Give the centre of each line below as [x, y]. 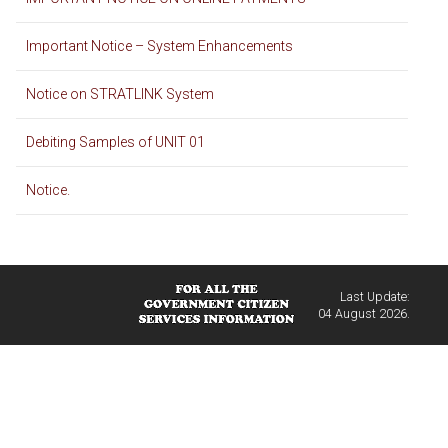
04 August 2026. [363, 313]
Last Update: [374, 296]
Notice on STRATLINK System [119, 93]
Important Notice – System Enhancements [159, 45]
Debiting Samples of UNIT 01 [115, 141]
